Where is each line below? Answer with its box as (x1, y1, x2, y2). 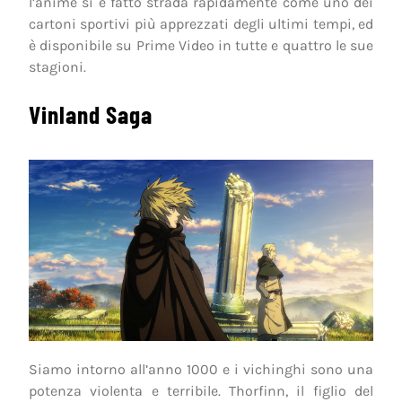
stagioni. (29, 58, 86, 76)
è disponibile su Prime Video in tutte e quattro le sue (29, 37, 373, 55)
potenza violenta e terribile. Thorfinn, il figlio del (29, 382, 373, 400)
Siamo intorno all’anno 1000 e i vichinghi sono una (29, 361, 373, 379)
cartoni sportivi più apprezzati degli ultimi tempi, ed (29, 15, 373, 33)
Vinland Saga (29, 100, 153, 129)
